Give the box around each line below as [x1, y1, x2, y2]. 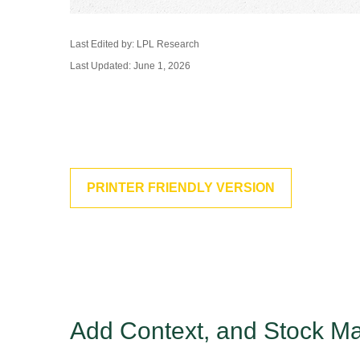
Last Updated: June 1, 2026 [70, 60, 190, 72]
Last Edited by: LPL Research [70, 39, 199, 50]
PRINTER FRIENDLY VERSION [87, 181, 275, 194]
